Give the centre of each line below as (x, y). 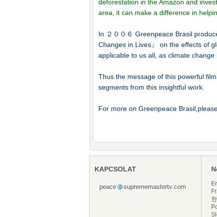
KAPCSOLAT (115, 169)
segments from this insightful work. (151, 87)
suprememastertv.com (155, 187)
